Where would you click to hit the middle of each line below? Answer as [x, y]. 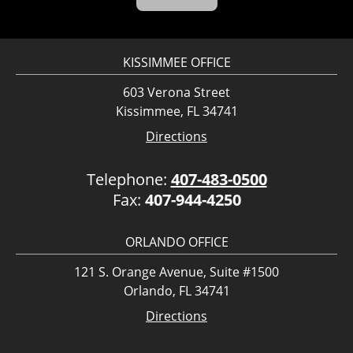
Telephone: [128, 180]
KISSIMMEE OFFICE [176, 63]
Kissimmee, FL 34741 [176, 111]
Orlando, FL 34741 [176, 291]
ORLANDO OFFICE [176, 242]
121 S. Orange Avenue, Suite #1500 [176, 272]
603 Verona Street [176, 93]
